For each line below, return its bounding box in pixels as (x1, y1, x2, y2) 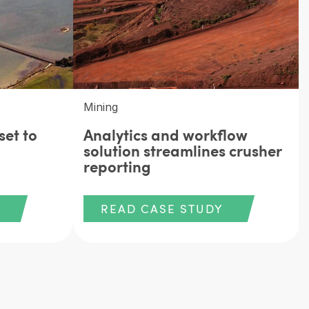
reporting (83, 154, 151, 177)
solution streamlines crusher (83, 139, 281, 161)
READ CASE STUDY (101, 200, 223, 217)
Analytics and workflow (83, 123, 248, 145)
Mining (83, 99, 118, 114)
